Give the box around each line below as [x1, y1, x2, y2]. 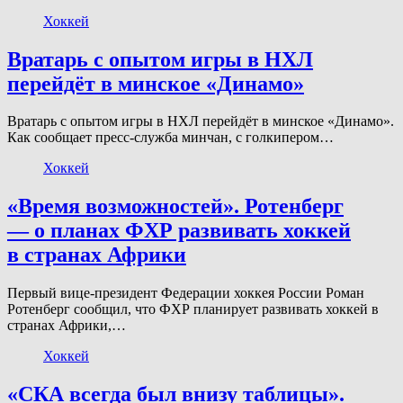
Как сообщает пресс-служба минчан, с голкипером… [7, 130, 334, 146]
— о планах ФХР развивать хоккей [7, 219, 351, 243]
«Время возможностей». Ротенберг [7, 194, 344, 219]
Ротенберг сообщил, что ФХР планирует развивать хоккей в [7, 301, 379, 318]
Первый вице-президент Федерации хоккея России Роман [7, 285, 364, 301]
